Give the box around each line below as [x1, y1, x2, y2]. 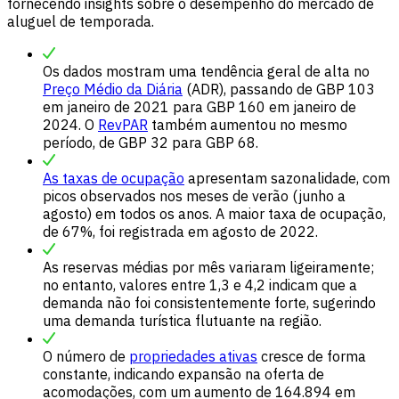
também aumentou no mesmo [148, 115, 347, 134]
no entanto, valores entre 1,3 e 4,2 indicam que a [43, 275, 357, 294]
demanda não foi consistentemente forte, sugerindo [43, 293, 376, 312]
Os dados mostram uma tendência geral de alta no [43, 61, 370, 80]
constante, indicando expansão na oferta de [43, 364, 324, 383]
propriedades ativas [129, 346, 257, 365]
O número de [43, 346, 129, 365]
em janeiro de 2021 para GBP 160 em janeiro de [43, 97, 356, 116]
